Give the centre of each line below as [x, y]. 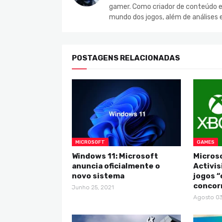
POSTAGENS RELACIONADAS [126, 58]
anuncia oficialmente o [116, 166]
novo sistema [98, 176]
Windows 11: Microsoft [115, 156]
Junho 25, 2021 [93, 188]
